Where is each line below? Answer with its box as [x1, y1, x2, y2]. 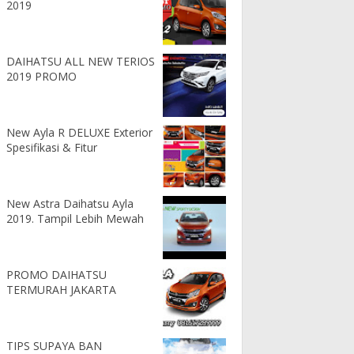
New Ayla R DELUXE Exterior [6, 124, 153, 140]
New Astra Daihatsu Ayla [6, 195, 134, 211]
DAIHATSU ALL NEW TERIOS [6, 53, 155, 69]
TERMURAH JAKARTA [6, 281, 116, 297]
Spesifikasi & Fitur [6, 139, 97, 155]
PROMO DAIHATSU [6, 266, 107, 282]
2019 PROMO [6, 68, 77, 84]
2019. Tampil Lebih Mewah [6, 210, 144, 226]
